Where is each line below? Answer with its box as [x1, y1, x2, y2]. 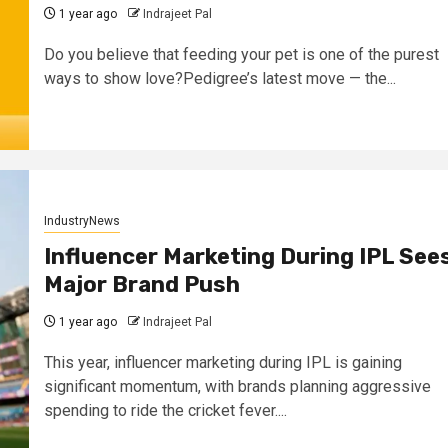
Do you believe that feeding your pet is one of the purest [43, 44, 439, 64]
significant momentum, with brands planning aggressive [43, 376, 431, 396]
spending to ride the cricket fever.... [43, 400, 287, 420]
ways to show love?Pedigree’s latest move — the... [43, 68, 396, 88]
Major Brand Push [43, 270, 240, 298]
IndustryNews [43, 213, 120, 228]
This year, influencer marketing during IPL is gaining [43, 352, 402, 372]
